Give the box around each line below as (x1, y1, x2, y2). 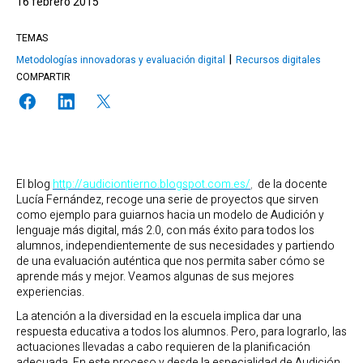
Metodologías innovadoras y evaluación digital (16, 53, 225, 67)
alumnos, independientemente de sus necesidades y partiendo (16, 237, 335, 255)
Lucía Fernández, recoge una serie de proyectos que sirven (16, 191, 318, 209)
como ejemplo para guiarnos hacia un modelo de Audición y (16, 207, 324, 224)
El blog (16, 176, 53, 194)
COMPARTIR (16, 70, 70, 84)
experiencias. (16, 284, 84, 301)
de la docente (253, 176, 327, 194)
